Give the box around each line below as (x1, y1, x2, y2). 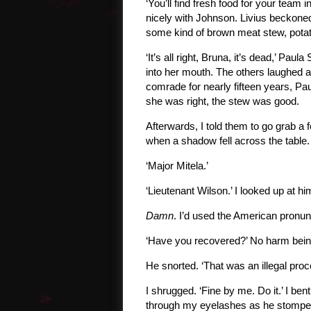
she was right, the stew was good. (146, 95, 299, 107)
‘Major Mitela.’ (146, 160, 208, 171)
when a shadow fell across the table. (146, 135, 310, 146)
